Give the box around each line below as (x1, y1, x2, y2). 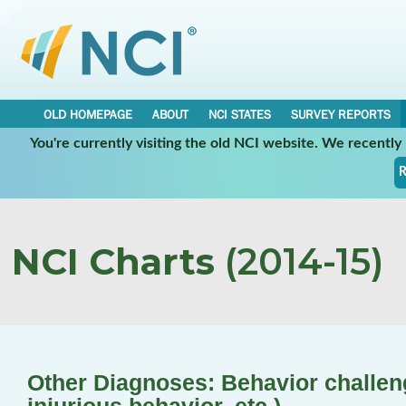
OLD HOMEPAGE (43, 107, 132, 121)
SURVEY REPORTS (291, 107, 391, 121)
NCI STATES (208, 107, 271, 121)
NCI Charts (12, 239, 215, 284)
